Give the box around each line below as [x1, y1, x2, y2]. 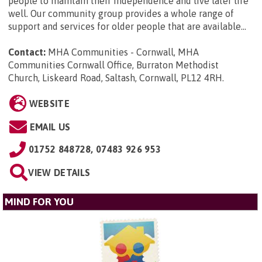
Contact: [8, 47, 46, 58]
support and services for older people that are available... [8, 21, 246, 32]
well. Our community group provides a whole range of [8, 8, 234, 19]
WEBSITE [29, 98, 70, 109]
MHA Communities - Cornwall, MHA [48, 47, 199, 58]
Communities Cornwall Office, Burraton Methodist [8, 60, 219, 71]
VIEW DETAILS [28, 167, 91, 178]
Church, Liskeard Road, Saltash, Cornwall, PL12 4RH [8, 73, 222, 84]
